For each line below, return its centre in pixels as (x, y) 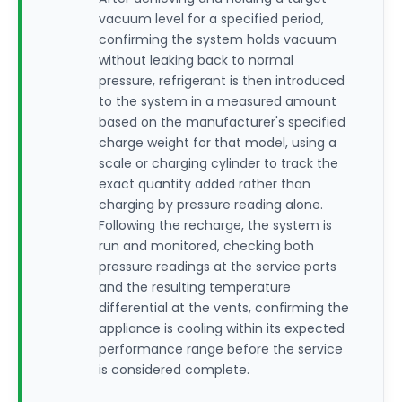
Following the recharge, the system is (215, 225)
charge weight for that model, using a (218, 143)
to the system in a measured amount (218, 101)
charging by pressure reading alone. (211, 205)
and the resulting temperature (195, 287)
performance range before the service (221, 349)
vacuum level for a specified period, (211, 19)
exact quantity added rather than (205, 184)
